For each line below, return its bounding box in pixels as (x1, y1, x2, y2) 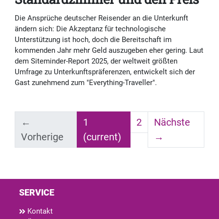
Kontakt (25, 207, 53, 216)
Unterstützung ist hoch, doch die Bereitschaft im (15, 35, 172, 44)
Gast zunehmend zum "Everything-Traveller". (15, 78, 157, 88)
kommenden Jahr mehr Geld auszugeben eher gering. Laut (15, 46, 203, 55)
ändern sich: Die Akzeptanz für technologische (15, 24, 166, 34)
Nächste (154, 116, 191, 129)
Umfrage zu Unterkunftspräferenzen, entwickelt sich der (15, 67, 195, 77)
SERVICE (19, 187, 54, 198)
